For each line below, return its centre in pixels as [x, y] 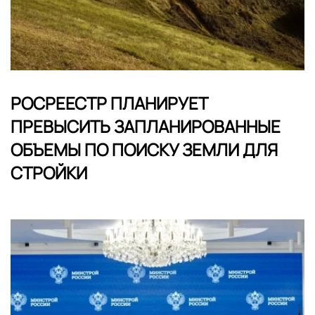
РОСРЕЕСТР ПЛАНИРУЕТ [109, 103]
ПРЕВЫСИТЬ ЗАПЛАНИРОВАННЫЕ [146, 126]
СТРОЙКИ [49, 172]
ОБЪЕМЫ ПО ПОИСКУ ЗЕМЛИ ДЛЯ [144, 149]
